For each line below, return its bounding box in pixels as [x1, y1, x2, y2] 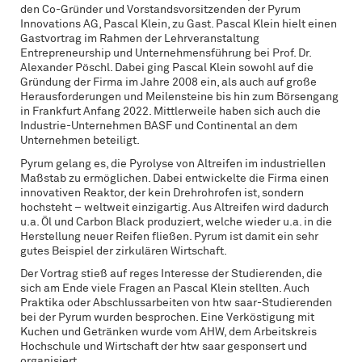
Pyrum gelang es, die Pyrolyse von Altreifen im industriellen [20, 158, 326, 170]
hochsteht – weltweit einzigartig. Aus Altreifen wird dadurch [20, 201, 329, 213]
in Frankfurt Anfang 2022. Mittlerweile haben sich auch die [20, 106, 321, 117]
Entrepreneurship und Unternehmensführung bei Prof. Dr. [20, 48, 311, 59]
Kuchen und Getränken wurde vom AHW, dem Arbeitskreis [20, 326, 317, 338]
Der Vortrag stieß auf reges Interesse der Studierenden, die [20, 268, 322, 280]
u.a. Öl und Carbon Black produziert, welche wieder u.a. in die [20, 216, 332, 228]
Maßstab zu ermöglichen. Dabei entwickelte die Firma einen [20, 172, 329, 184]
